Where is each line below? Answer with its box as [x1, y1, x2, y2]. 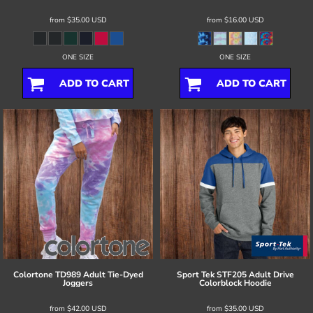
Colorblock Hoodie [198, 277, 272, 289]
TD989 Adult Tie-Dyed [54, 268, 143, 280]
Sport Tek [176, 268, 214, 280]
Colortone [13, 268, 53, 280]
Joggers [63, 277, 93, 289]
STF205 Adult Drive [216, 268, 294, 280]
